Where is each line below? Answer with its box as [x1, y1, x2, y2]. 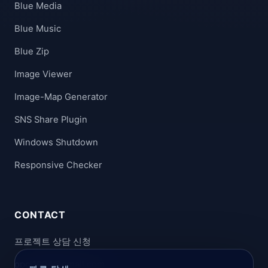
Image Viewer [14, 68, 72, 80]
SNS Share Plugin [14, 114, 87, 125]
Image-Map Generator [14, 91, 108, 102]
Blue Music [14, 23, 61, 34]
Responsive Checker [14, 159, 102, 170]
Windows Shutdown [14, 136, 98, 148]
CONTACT [14, 208, 66, 221]
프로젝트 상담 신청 [14, 236, 91, 247]
